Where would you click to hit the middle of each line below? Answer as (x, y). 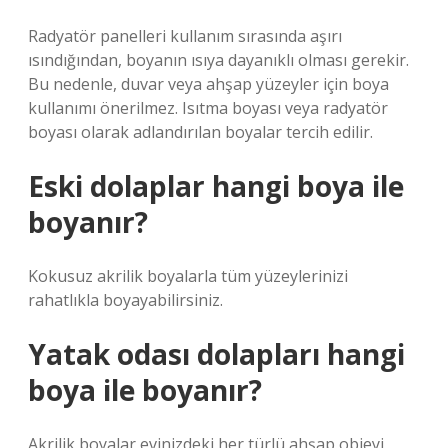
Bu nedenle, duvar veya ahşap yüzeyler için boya (208, 84)
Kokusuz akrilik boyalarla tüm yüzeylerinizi (188, 276)
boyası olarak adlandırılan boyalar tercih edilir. (200, 132)
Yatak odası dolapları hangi (216, 354)
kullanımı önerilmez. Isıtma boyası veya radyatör (208, 108)
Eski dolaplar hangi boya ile (216, 186)
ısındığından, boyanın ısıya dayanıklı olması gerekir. (218, 60)
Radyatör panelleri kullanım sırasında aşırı (185, 36)
